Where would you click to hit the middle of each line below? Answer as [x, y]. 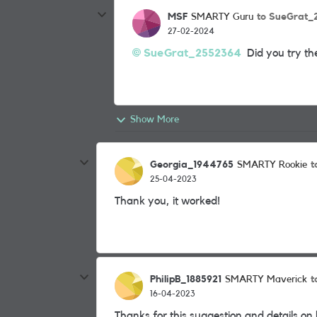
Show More [155, 120]
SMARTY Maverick [266, 279]
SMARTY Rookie [272, 165]
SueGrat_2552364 [192, 53]
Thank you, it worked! [167, 201]
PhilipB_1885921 [186, 279]
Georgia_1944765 [192, 165]
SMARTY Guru [222, 17]
